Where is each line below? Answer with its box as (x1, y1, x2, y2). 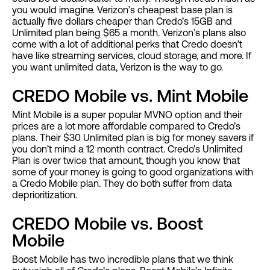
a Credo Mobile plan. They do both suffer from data (12, 178, 232, 189)
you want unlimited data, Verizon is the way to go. (12, 61, 223, 73)
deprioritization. (12, 189, 77, 201)
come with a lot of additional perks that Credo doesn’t (12, 39, 242, 50)
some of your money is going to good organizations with (12, 166, 253, 178)
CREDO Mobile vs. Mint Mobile (12, 86, 248, 106)
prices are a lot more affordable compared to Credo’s (12, 121, 240, 132)
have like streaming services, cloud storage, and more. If (12, 50, 251, 61)
